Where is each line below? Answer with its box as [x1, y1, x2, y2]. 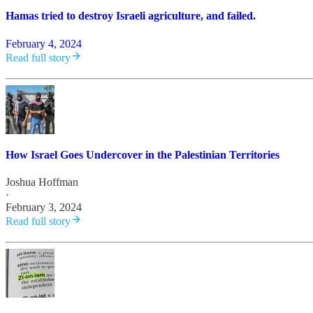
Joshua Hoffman [6, 176, 78, 189]
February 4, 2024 [6, 37, 82, 50]
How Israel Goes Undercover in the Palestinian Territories [6, 148, 279, 161]
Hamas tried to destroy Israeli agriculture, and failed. [6, 10, 256, 22]
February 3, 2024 [6, 201, 82, 214]
